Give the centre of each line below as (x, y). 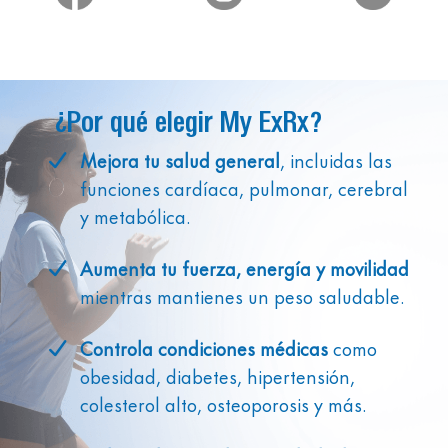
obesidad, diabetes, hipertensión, (217, 375)
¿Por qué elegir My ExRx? (188, 122)
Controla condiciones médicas (204, 347)
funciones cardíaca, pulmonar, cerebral (244, 187)
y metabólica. (135, 215)
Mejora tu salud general (180, 159)
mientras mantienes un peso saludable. (242, 295)
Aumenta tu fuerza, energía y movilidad (244, 267)
